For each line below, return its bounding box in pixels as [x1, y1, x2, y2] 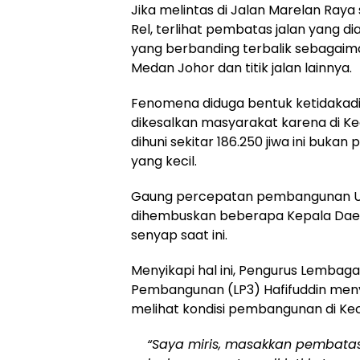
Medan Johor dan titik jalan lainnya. [131, 58, 352, 77]
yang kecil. [131, 151, 197, 170]
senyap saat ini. [131, 225, 227, 244]
